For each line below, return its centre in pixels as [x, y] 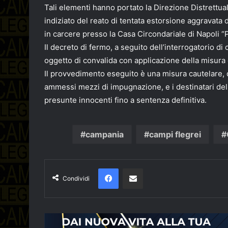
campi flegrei [175, 135]
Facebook [134, 168]
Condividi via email [151, 168]
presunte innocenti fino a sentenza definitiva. [125, 100]
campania [105, 135]
